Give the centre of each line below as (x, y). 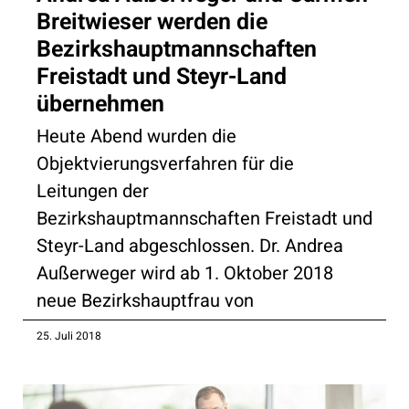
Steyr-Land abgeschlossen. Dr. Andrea (190, 246)
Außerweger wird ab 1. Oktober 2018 (185, 273)
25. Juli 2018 (69, 336)
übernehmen (100, 104)
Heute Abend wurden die (136, 136)
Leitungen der (93, 191)
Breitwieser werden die (152, 22)
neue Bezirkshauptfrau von (145, 300)
